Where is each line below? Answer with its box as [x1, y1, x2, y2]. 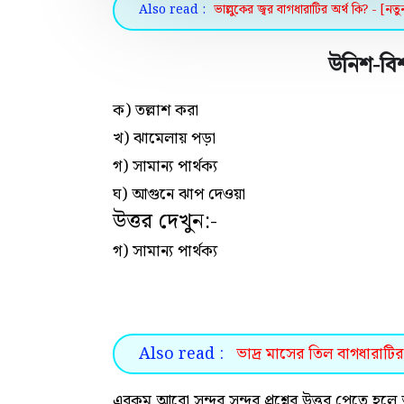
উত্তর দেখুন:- [113, 205, 217, 239]
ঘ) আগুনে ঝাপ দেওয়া [113, 181, 245, 207]
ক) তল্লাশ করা [113, 97, 198, 124]
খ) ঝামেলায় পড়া [113, 125, 216, 151]
